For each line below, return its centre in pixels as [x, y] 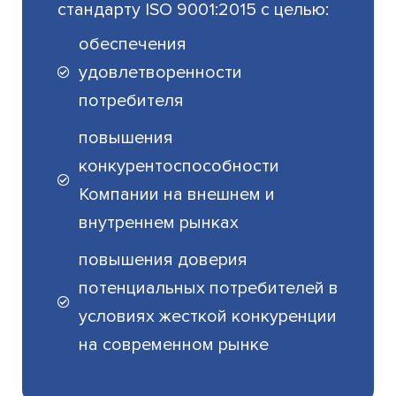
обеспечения [133, 45]
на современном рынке [174, 345]
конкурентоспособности [179, 167]
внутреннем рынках [159, 223]
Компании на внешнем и [177, 195]
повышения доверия [164, 260]
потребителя [132, 101]
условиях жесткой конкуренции [208, 317]
